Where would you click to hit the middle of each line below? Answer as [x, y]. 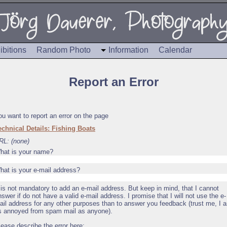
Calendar [175, 50]
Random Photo [64, 50]
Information [128, 50]
